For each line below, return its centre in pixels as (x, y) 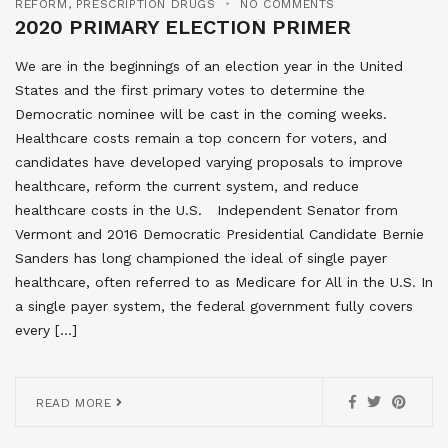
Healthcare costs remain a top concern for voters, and (201, 137)
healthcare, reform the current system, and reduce (187, 185)
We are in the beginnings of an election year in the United (209, 65)
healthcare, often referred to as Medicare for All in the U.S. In (224, 281)
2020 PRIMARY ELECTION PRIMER (183, 26)
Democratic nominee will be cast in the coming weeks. (201, 113)
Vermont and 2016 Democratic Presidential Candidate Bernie (219, 233)
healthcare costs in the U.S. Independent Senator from (206, 209)
